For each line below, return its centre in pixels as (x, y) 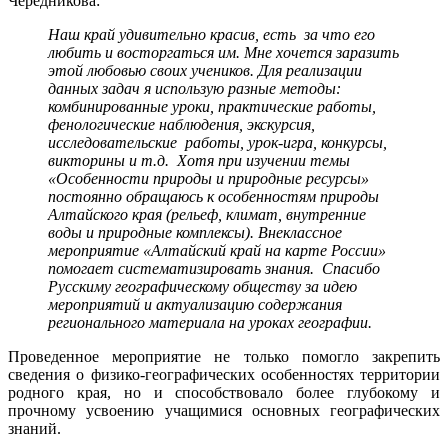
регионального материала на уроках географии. (212, 322)
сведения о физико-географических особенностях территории (224, 374)
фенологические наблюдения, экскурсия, (181, 124)
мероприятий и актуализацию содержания (195, 304)
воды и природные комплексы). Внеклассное (195, 232)
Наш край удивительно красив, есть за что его (211, 34)
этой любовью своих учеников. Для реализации (205, 70)
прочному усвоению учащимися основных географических (224, 410)
